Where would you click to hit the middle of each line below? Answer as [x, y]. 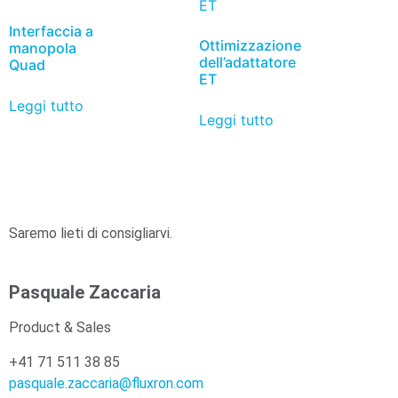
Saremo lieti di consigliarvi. [91, 233]
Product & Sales [60, 328]
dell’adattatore [247, 62]
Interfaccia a [51, 31]
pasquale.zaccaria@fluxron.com [106, 383]
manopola [43, 48]
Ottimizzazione [250, 45]
